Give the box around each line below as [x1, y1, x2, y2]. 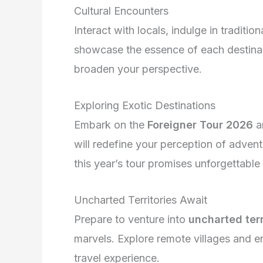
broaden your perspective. [74, 63, 202, 76]
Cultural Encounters [74, 5, 168, 18]
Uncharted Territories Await [74, 193, 207, 206]
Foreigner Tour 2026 [147, 118, 253, 131]
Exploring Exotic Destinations [74, 99, 215, 112]
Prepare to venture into [74, 213, 188, 225]
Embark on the [74, 118, 147, 131]
